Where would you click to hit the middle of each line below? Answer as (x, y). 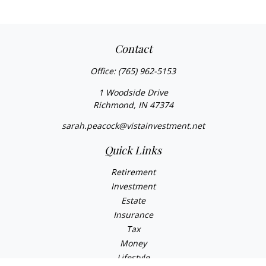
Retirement (133, 172)
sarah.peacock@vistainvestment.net (133, 126)
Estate (133, 200)
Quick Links (133, 150)
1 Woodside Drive (133, 92)
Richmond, (114, 105)
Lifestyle (133, 257)
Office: (104, 71)
